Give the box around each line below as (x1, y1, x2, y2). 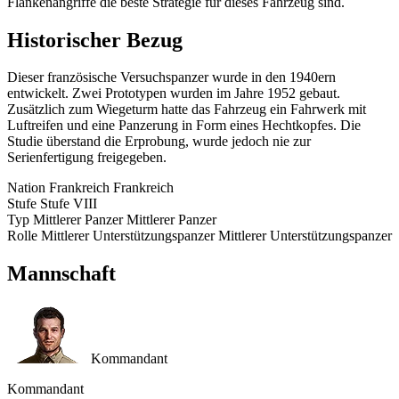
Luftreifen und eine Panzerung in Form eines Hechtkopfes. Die (7, 118, 361, 134)
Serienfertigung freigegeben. (7, 150, 167, 166)
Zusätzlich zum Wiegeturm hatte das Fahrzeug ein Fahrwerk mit (7, 102, 366, 118)
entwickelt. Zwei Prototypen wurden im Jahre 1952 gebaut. (7, 85, 340, 102)
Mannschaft (7, 262, 116, 286)
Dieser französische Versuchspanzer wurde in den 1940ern (7, 69, 336, 85)
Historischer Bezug (7, 28, 183, 52)
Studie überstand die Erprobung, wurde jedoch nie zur (7, 134, 311, 150)
